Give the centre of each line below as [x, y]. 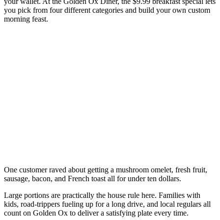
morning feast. [26, 19]
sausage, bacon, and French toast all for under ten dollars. [93, 178]
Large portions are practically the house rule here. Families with [102, 195]
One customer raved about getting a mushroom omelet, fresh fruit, [106, 169]
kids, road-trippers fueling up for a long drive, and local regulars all [107, 204]
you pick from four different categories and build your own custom [107, 10]
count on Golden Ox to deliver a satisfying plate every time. [96, 213]
